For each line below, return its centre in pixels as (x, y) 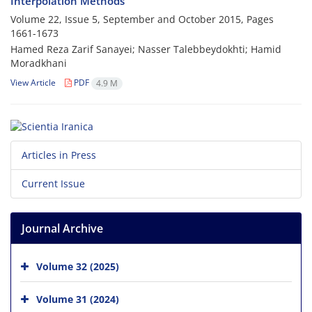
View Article (33, 83)
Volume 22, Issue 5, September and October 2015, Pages (142, 19)
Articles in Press (59, 155)
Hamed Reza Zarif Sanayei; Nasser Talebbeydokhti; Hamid (146, 49)
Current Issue (53, 183)
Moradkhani (39, 63)
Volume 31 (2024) (78, 299)
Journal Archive (62, 228)
